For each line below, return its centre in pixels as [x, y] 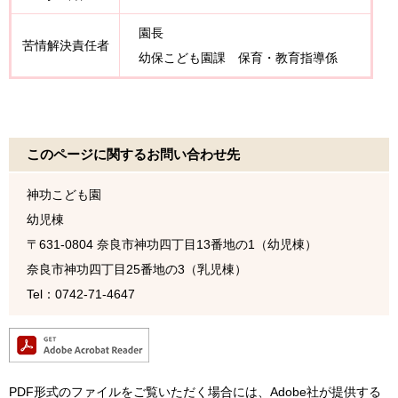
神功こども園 [64, 195]
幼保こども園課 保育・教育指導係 [232, 58]
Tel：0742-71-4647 [81, 295]
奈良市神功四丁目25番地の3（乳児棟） [137, 270]
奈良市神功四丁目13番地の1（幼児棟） [207, 245]
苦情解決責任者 [65, 46]
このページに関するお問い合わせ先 [133, 155]
